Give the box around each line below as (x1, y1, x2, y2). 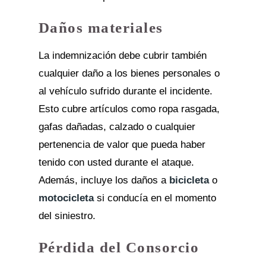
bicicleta (169, 174, 209, 186)
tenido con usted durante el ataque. (38, 156, 194, 168)
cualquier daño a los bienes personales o (38, 67, 220, 79)
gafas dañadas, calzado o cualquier (38, 121, 195, 132)
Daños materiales (38, 19, 163, 36)
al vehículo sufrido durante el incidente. (38, 85, 213, 97)
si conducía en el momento (93, 192, 216, 204)
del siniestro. (38, 210, 96, 221)
